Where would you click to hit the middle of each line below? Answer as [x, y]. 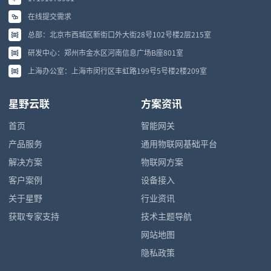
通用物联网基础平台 [179, 143]
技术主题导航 [166, 216]
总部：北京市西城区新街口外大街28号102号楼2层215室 [119, 34]
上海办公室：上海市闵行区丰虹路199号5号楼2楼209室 [117, 70]
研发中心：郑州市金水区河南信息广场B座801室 [106, 52]
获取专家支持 [34, 216]
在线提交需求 [50, 16]
